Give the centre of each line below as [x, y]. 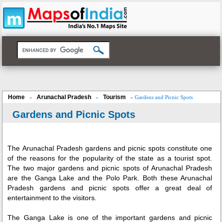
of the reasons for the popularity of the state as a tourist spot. [110, 158]
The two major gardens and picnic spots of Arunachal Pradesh [110, 168]
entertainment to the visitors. [52, 198]
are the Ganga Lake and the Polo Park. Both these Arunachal [110, 178]
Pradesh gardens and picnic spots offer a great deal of [110, 188]
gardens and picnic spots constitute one [148, 148]
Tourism [115, 97]
